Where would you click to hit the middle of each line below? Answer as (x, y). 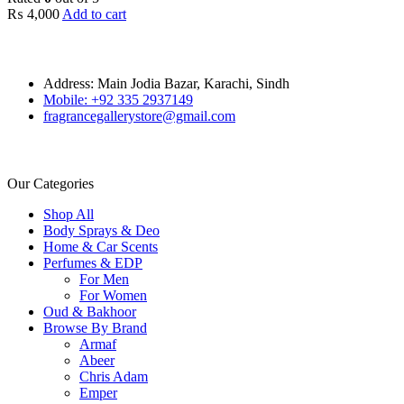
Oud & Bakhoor (90, 311)
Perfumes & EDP (93, 262)
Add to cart (94, 14)
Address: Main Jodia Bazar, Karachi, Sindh (166, 83)
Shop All (69, 214)
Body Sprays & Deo (101, 230)
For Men (104, 279)
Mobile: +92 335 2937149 (118, 99)
